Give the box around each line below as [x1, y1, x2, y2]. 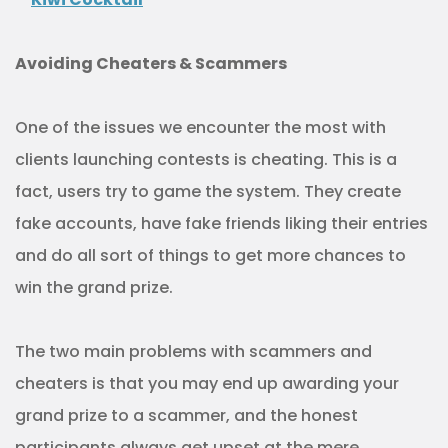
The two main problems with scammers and [15, 340, 372, 364]
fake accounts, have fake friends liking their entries [15, 212, 428, 236]
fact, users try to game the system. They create [15, 180, 401, 204]
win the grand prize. [15, 276, 173, 300]
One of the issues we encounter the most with [15, 116, 386, 140]
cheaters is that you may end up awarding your [15, 372, 399, 396]
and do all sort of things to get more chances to [15, 244, 406, 268]
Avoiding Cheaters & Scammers [15, 52, 287, 76]
